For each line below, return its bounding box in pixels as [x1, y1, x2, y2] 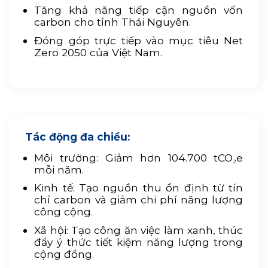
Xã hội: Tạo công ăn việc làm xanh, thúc [34, 223, 243, 236]
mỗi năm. [34, 163, 84, 176]
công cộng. [34, 205, 93, 218]
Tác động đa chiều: [25, 130, 130, 144]
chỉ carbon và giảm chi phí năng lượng [34, 193, 243, 206]
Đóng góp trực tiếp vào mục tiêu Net [34, 33, 243, 47]
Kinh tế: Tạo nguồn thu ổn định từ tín [34, 181, 243, 194]
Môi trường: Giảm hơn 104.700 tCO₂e [34, 151, 243, 165]
